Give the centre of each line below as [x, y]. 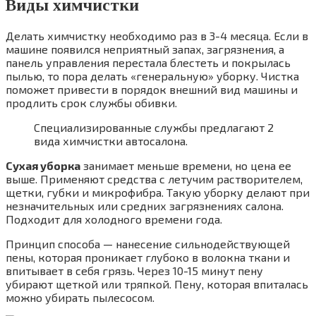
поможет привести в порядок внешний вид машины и [152, 90]
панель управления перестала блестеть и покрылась [148, 63]
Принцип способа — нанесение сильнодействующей [148, 244]
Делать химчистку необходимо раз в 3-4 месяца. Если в [157, 36]
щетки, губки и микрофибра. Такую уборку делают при [158, 193]
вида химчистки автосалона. [111, 141]
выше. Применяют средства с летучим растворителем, [154, 179]
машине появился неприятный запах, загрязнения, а [145, 49]
